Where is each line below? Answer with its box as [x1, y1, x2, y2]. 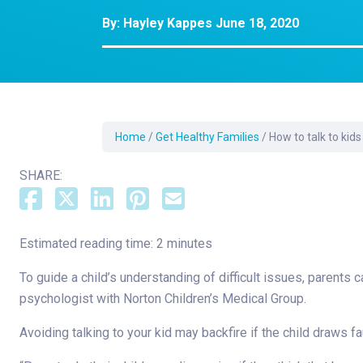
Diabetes [285, 68, 329, 81]
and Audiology [285, 109, 356, 122]
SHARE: [19, 168, 62, 183]
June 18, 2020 [212, 15, 299, 31]
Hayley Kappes [123, 15, 212, 31]
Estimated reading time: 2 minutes [19, 236, 212, 251]
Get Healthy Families [156, 130, 259, 143]
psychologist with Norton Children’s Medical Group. [19, 291, 306, 306]
